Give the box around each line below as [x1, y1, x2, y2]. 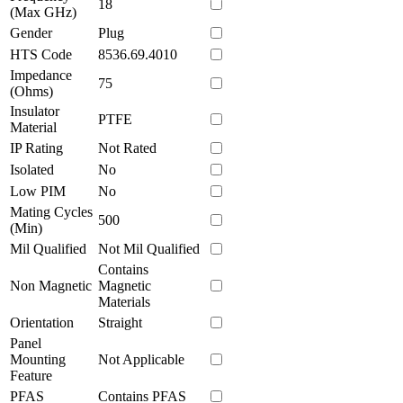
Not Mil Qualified [98, 240, 200, 256]
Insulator [10, 103, 59, 119]
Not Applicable [98, 351, 184, 367]
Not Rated [98, 139, 157, 156]
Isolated [10, 161, 54, 177]
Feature [10, 367, 52, 383]
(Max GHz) [10, 4, 76, 20]
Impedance [10, 67, 72, 83]
